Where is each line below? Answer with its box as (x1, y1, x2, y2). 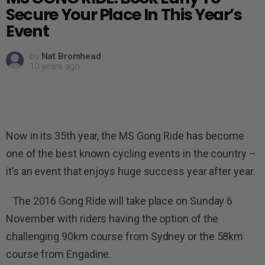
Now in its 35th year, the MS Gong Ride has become (6, 130, 245, 143)
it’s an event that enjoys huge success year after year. (6, 165, 256, 178)
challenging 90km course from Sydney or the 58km (6, 230, 244, 243)
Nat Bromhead (41, 51, 101, 62)
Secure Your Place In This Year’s (6, 4, 242, 26)
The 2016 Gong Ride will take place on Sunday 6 (6, 195, 233, 208)
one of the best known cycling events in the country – (6, 147, 256, 160)
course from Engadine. (6, 248, 112, 261)
